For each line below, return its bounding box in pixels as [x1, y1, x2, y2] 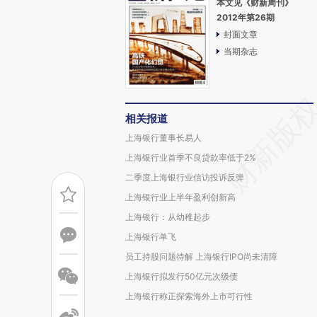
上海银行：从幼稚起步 [125, 212, 210, 222]
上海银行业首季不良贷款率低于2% [125, 152, 256, 163]
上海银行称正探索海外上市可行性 [125, 291, 253, 301]
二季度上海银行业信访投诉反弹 [125, 172, 244, 183]
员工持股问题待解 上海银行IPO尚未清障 [125, 251, 277, 262]
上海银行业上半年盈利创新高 [125, 192, 236, 202]
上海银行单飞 [125, 231, 176, 242]
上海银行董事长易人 [125, 132, 202, 143]
